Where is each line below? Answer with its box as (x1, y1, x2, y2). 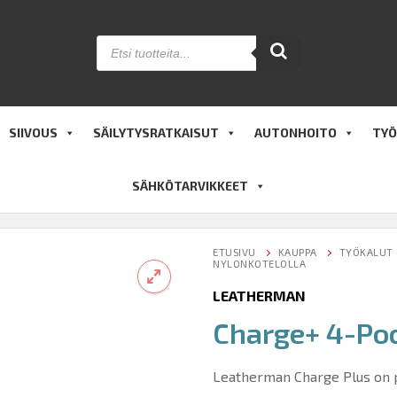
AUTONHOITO (254, 125, 337, 140)
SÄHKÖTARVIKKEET (131, 178, 248, 193)
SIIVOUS (9, 125, 58, 140)
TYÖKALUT (339, 245, 393, 258)
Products (96, 33, 153, 50)
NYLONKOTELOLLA (213, 257, 306, 269)
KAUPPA (277, 245, 317, 258)
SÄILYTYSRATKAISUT (93, 125, 219, 140)
